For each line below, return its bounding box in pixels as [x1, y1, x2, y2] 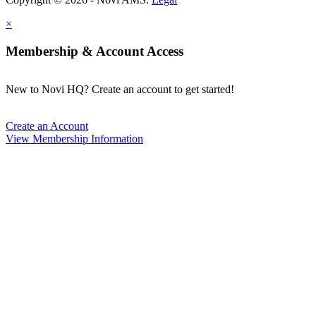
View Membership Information [6, 133, 143, 145]
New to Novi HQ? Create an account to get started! [6, 83, 234, 96]
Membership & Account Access [6, 43, 183, 59]
